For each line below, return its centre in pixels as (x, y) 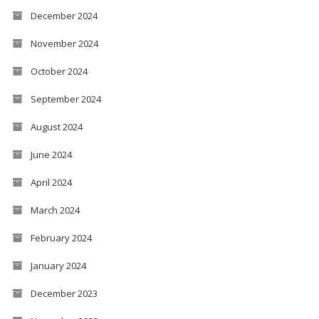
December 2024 (64, 15)
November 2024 (64, 43)
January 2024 (58, 265)
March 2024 (55, 210)
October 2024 (59, 71)
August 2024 (56, 126)
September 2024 (66, 99)
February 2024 (61, 237)
